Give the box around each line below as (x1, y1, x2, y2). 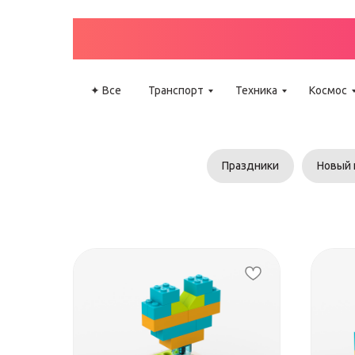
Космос (309, 84, 347, 97)
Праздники (221, 159, 279, 172)
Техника (235, 84, 277, 97)
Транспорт (148, 84, 204, 97)
